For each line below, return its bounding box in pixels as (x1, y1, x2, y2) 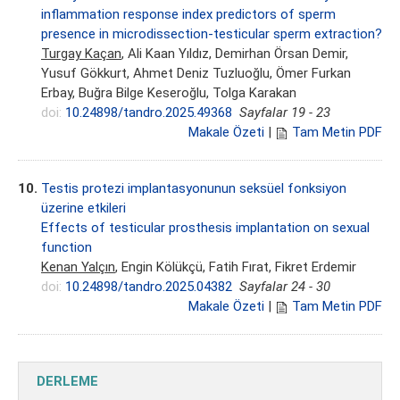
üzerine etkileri (41, 200, 126, 217)
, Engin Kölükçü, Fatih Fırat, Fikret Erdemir (115, 259, 356, 276)
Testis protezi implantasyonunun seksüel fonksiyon (41, 180, 346, 197)
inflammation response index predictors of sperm (41, 6, 336, 23)
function (41, 239, 92, 256)
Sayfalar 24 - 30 (239, 279, 330, 296)
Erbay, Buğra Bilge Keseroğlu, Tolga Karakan (41, 85, 296, 102)
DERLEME (37, 373, 98, 390)
